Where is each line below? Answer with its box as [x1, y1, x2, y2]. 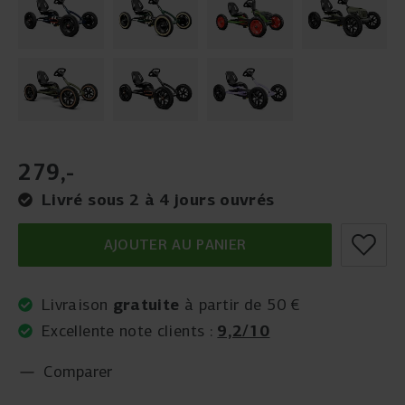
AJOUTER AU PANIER [103, 236, 247, 253]
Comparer [43, 362, 112, 381]
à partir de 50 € [179, 295, 300, 315]
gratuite [112, 294, 180, 315]
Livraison [42, 295, 113, 315]
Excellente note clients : [42, 321, 218, 341]
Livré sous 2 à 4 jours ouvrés [42, 189, 275, 210]
